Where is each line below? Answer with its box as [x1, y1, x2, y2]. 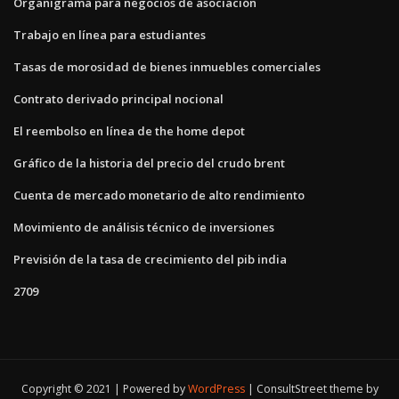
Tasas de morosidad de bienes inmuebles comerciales [13, 58, 321, 75]
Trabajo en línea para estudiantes [13, 26, 206, 43]
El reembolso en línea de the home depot [13, 122, 245, 139]
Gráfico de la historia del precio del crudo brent [13, 154, 285, 171]
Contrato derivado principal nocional [13, 90, 224, 107]
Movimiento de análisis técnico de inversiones [13, 218, 274, 235]
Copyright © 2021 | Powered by [20, 381, 188, 397]
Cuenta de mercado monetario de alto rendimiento [13, 186, 305, 203]
